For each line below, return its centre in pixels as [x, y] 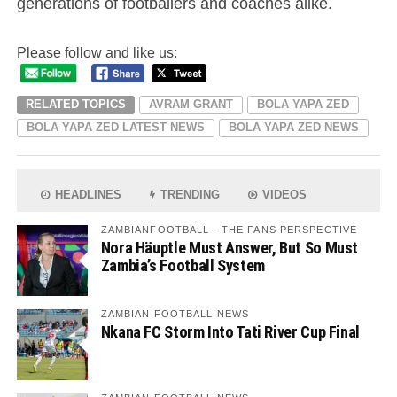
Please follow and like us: [97, 53]
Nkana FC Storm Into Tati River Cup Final [230, 331]
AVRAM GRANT [191, 104]
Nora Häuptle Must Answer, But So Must [230, 247]
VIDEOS [283, 194]
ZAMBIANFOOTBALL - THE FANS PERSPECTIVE [229, 229]
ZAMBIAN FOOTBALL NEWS [175, 313]
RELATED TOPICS [75, 104]
